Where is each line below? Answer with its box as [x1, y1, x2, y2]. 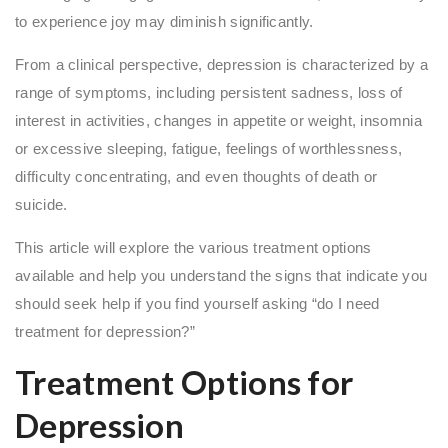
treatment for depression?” [15, 322, 195, 340]
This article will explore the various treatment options [15, 238, 372, 256]
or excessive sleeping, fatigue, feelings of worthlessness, [15, 139, 403, 157]
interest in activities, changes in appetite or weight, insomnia [15, 111, 422, 129]
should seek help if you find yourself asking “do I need [15, 294, 380, 312]
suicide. [15, 195, 72, 213]
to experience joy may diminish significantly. [15, 12, 314, 30]
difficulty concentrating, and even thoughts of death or [15, 167, 378, 185]
